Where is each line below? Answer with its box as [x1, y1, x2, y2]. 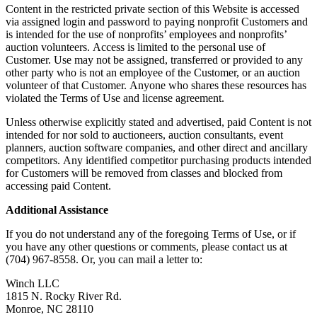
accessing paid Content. [6, 179, 111, 192]
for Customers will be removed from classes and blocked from [6, 166, 282, 179]
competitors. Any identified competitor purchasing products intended [6, 154, 311, 166]
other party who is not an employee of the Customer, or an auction [6, 66, 300, 79]
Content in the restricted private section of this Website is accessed [6, 2, 299, 15]
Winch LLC [6, 277, 59, 289]
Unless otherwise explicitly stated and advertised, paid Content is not [6, 115, 311, 128]
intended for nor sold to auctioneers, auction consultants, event [6, 128, 283, 141]
